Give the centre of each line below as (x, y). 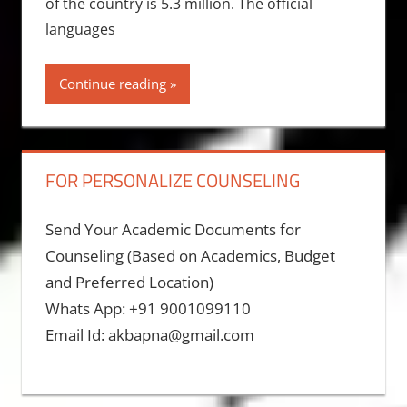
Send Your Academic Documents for (173, 230)
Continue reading (112, 83)
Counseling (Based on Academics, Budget (190, 256)
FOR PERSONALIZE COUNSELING (172, 180)
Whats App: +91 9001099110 (148, 309)
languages (80, 29)
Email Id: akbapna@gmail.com (149, 335)
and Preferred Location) (129, 283)
